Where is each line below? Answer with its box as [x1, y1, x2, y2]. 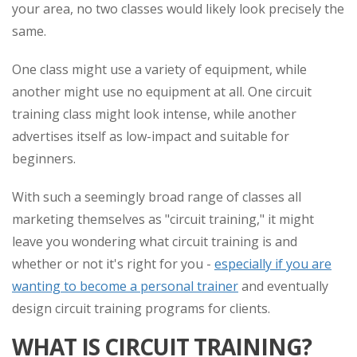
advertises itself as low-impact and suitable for [12, 127, 289, 145]
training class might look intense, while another [12, 105, 296, 123]
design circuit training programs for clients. [12, 300, 273, 317]
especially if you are [214, 255, 331, 273]
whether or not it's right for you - [12, 255, 214, 273]
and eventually [238, 277, 328, 295]
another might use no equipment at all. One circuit [12, 83, 312, 100]
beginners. [12, 150, 76, 167]
